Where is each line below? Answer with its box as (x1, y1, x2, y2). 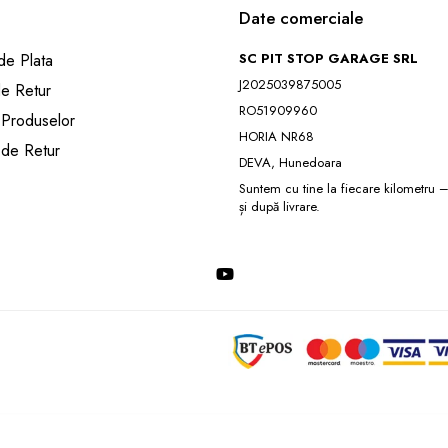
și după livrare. (239, 197, 320, 216)
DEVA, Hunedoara (239, 153, 342, 172)
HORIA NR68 (239, 127, 314, 146)
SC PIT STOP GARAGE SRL (239, 49, 418, 68)
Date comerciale (239, 6, 363, 30)
